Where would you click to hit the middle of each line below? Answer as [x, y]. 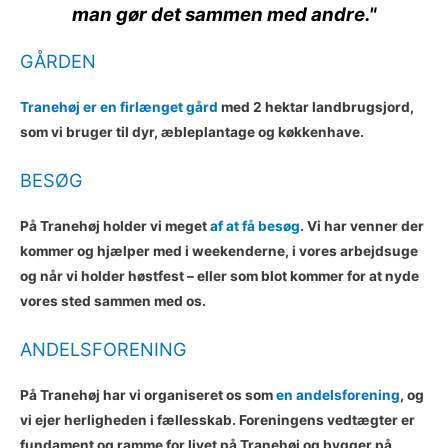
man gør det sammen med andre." [224, 14]
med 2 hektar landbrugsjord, [316, 106]
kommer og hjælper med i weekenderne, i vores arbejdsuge [219, 250]
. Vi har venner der [362, 225]
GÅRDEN [58, 60]
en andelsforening [338, 394]
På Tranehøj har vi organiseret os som [148, 394]
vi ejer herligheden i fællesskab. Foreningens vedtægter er [217, 419]
